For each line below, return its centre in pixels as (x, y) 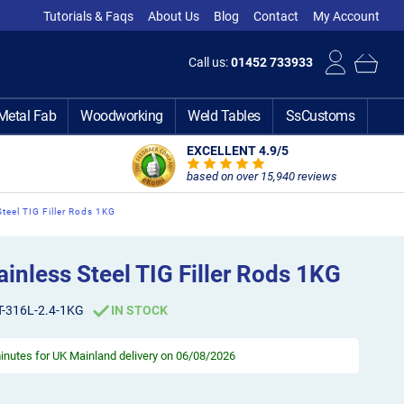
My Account (347, 16)
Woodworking (122, 116)
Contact (276, 16)
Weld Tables (224, 116)
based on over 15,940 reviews (262, 176)
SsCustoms (320, 116)
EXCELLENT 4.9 (231, 151)
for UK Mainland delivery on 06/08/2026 (134, 355)
